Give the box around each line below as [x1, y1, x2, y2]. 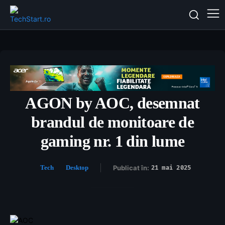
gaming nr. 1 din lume [40, 132, 185, 151]
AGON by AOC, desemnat [25, 94, 200, 113]
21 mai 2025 [151, 164, 191, 172]
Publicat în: [113, 164, 149, 172]
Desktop [65, 164, 88, 172]
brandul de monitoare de [31, 113, 194, 132]
